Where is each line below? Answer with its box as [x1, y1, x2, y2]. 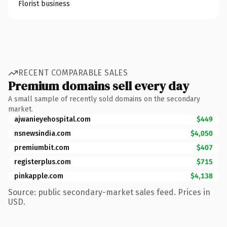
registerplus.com [14, 157, 71, 166]
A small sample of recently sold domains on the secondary [8, 94, 200, 103]
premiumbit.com [14, 143, 69, 152]
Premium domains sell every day [8, 77, 189, 94]
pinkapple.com [14, 171, 63, 180]
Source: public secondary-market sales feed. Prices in [8, 187, 210, 197]
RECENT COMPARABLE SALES [18, 68, 128, 78]
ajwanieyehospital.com [14, 115, 91, 124]
